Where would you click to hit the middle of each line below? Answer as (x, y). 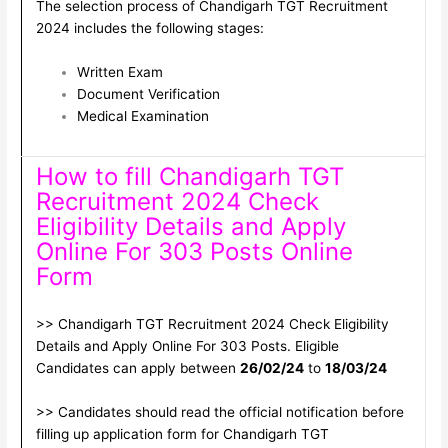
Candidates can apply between (137, 368)
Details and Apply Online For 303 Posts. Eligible (187, 346)
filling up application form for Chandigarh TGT (182, 433)
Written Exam (119, 72)
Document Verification (148, 94)
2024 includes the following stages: (149, 28)
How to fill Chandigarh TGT (189, 177)
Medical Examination (142, 116)
